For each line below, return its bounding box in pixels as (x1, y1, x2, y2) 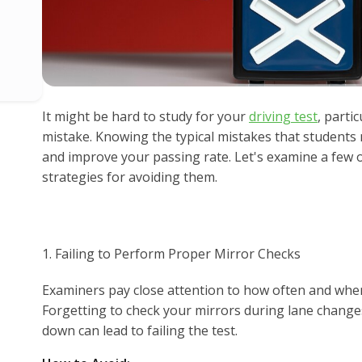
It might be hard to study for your (42, 107, 249, 125)
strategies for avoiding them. (42, 167, 217, 186)
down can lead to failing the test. (42, 321, 238, 339)
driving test (249, 107, 318, 125)
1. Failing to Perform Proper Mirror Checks (42, 244, 301, 263)
